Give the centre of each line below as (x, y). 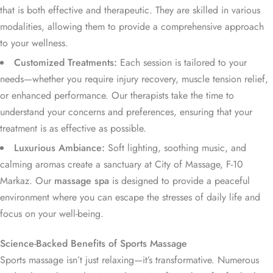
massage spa (82, 181)
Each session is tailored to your (182, 63)
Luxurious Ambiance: (59, 148)
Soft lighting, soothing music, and (175, 148)
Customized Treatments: (66, 63)
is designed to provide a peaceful (179, 181)
